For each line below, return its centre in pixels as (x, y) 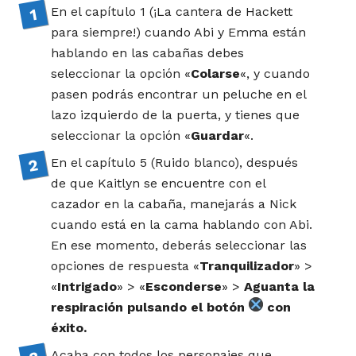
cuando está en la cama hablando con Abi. (182, 224)
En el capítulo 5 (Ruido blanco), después (175, 162)
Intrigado (87, 286)
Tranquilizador (247, 265)
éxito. (69, 327)
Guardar (218, 135)
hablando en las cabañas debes (148, 52)
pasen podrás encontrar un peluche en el (179, 94)
